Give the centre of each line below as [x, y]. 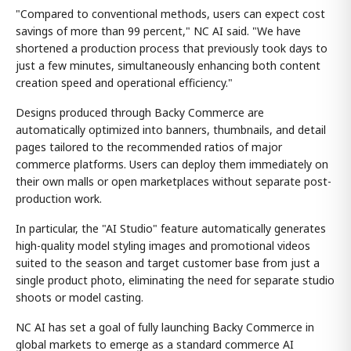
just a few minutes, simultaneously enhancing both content [168, 65]
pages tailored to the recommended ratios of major [149, 147]
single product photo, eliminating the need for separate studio [175, 280]
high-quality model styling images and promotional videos [163, 245]
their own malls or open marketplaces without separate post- [174, 181]
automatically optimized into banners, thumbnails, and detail [171, 129]
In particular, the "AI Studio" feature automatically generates [171, 228]
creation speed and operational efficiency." [124, 82]
